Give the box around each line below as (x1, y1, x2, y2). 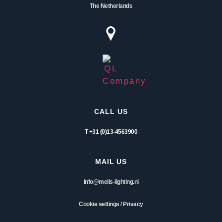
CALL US (94, 107, 128, 115)
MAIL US (95, 157, 127, 166)
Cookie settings (79, 200, 119, 208)
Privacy (123, 200, 143, 208)
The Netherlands (89, 2, 133, 9)
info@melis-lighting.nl (83, 178, 139, 185)
